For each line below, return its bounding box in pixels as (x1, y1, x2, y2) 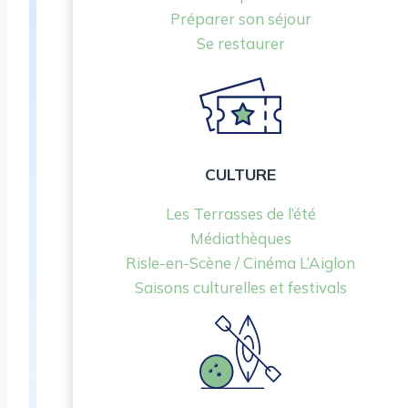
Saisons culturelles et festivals (134, 278, 347, 298)
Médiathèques (189, 229, 291, 249)
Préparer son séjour (169, 9, 311, 29)
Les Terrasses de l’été (165, 204, 316, 224)
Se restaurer (196, 34, 285, 54)
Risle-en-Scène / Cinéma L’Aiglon (126, 253, 355, 273)
